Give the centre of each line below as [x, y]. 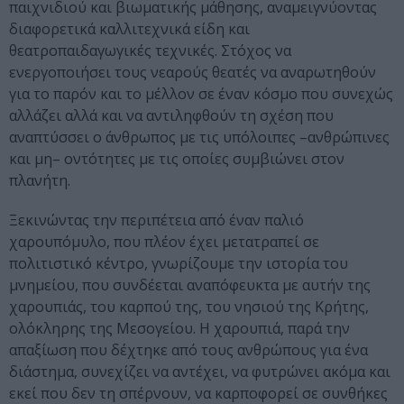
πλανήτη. [40, 181]
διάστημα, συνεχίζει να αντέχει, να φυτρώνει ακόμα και [200, 372]
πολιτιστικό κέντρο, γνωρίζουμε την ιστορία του [179, 264]
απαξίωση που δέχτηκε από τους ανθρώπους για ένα [188, 350]
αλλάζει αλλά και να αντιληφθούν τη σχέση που [171, 116]
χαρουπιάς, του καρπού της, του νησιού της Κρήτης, [189, 307]
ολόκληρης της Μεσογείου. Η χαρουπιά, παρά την [179, 329]
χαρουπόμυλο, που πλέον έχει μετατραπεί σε [164, 242]
